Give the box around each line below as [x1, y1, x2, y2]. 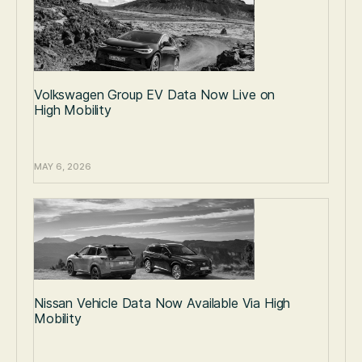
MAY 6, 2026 [34, 161, 91, 173]
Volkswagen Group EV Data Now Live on [34, 86, 276, 103]
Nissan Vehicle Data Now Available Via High [34, 295, 291, 312]
